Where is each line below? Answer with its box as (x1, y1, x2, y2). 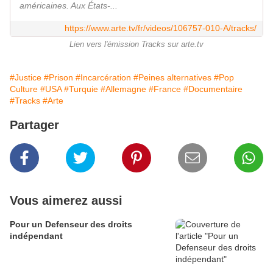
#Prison (44, 73, 73, 83)
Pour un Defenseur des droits (10, 219, 132, 230)
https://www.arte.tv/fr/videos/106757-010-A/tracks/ (65, 23, 257, 34)
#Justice (10, 73, 41, 83)
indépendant (10, 231, 63, 241)
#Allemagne (101, 84, 146, 94)
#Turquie (64, 84, 98, 94)
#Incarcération (76, 73, 131, 83)
